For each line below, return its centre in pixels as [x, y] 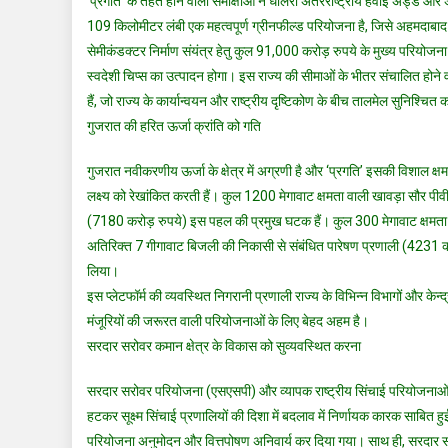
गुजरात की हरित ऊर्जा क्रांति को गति [174, 126]
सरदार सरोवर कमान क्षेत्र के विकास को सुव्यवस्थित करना [224, 346]
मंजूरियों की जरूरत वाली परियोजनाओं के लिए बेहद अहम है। [228, 321]
